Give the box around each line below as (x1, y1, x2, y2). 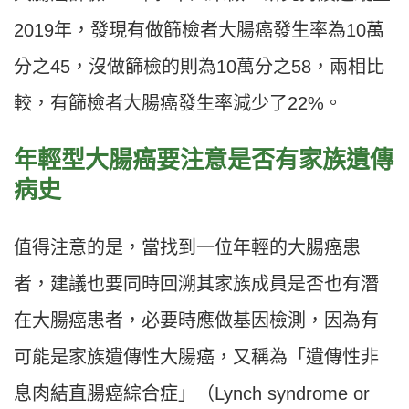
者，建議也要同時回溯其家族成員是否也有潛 (14, 274, 379, 295)
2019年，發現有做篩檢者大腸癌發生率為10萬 (14, 20, 384, 41)
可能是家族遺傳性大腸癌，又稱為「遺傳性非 (14, 347, 379, 368)
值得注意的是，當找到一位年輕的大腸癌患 (14, 237, 361, 258)
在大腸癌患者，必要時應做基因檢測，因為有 (14, 310, 379, 331)
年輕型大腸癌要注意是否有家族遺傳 (14, 146, 393, 174)
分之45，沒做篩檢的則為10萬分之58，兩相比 (14, 57, 384, 78)
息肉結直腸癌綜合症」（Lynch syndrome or (14, 383, 370, 404)
